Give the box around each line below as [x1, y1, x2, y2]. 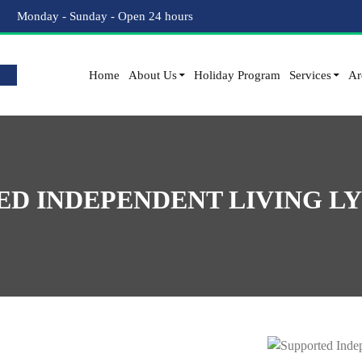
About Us [128, 69, 177, 82]
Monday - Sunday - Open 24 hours [14, 10, 193, 23]
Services [289, 69, 331, 82]
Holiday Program [194, 69, 280, 82]
